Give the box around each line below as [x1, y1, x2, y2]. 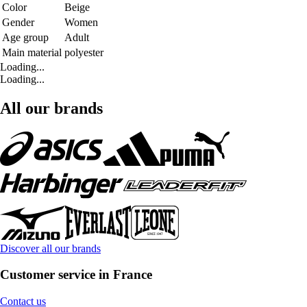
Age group [2, 31, 49, 43]
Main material [2, 46, 62, 58]
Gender [2, 16, 34, 28]
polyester [64, 46, 103, 58]
